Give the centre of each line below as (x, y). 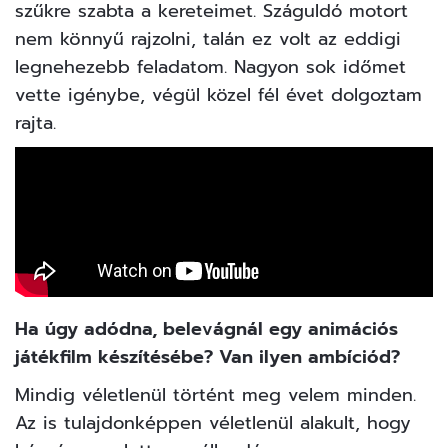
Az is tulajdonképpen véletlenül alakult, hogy (213, 422)
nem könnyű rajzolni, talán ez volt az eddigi (208, 38)
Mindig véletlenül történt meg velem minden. (215, 394)
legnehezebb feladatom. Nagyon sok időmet (210, 66)
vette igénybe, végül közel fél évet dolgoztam (218, 94)
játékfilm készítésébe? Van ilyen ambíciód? (207, 356)
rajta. (35, 122)
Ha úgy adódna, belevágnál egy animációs (206, 328)
